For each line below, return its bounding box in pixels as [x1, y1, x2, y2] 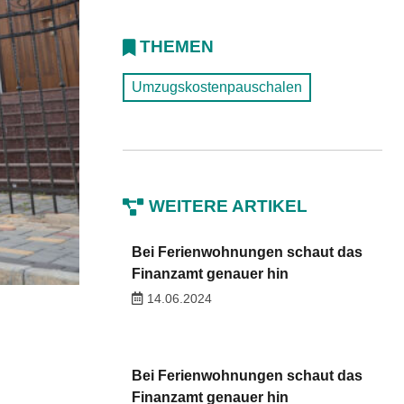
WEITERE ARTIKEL [149, 197, 308, 216]
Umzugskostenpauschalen [132, 79, 302, 95]
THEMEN [140, 37, 214, 56]
